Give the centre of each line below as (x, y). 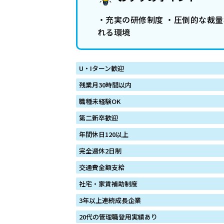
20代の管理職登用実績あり (118, 216)
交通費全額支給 (102, 167)
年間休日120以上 (104, 134)
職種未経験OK (100, 101)
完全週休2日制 (100, 150)
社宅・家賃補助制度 (108, 183)
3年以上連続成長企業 (110, 200)
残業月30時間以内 (105, 84)
